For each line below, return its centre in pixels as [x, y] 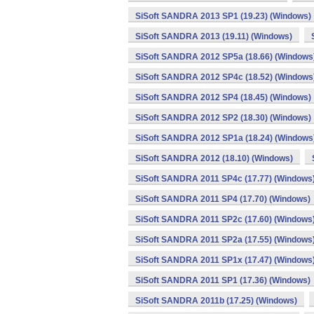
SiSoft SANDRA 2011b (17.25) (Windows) [216, 301]
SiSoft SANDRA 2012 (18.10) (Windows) [214, 158]
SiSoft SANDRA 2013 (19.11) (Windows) [214, 36]
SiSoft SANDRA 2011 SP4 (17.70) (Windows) [223, 199]
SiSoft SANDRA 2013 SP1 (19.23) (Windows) [223, 16]
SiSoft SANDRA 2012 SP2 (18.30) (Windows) [223, 118]
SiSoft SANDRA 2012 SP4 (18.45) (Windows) [223, 97]
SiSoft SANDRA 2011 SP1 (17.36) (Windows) [223, 280]
